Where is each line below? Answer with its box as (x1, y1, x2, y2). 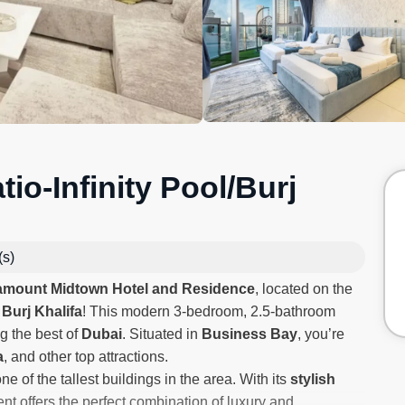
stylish (290, 372, 335, 387)
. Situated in (122, 326, 202, 342)
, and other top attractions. (4, 349, 168, 364)
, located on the (255, 281, 353, 297)
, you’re (297, 326, 344, 342)
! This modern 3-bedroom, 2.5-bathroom (82, 304, 335, 319)
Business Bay (202, 326, 297, 342)
